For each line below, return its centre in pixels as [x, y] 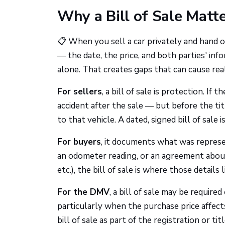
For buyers [79, 142]
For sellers [80, 92]
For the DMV [83, 192]
